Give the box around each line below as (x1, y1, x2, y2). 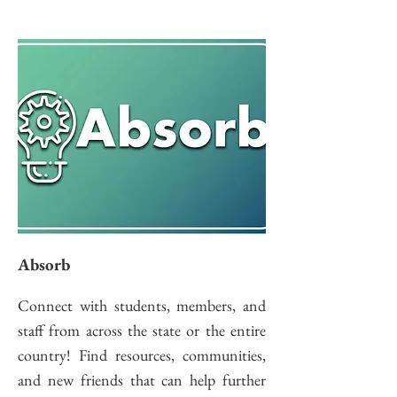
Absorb (18, 253, 70, 276)
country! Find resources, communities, (18, 345, 266, 365)
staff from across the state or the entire (18, 320, 266, 340)
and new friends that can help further (18, 370, 266, 390)
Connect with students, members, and (18, 295, 266, 315)
